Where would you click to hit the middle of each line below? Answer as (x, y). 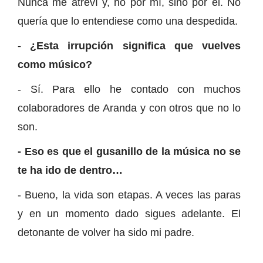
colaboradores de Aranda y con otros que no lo (129, 108)
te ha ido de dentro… (70, 170)
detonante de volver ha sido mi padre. (106, 232)
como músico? (55, 64)
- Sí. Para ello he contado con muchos (129, 89)
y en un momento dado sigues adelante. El (129, 213)
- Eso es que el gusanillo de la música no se (129, 151)
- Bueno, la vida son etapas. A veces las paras (129, 195)
